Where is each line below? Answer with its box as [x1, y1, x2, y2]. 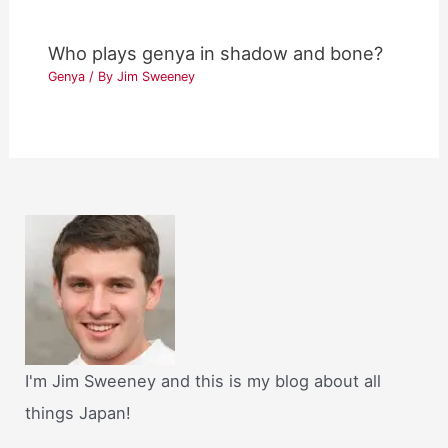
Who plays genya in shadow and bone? [48, 42, 384, 65]
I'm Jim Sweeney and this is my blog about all [25, 371, 382, 392]
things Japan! [25, 403, 132, 424]
